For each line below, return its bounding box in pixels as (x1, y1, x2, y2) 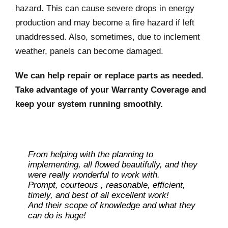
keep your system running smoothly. (15, 99, 163, 109)
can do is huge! (28, 211, 86, 221)
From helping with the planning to (28, 150, 153, 160)
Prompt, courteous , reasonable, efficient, (28, 180, 185, 190)
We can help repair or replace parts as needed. (15, 71, 204, 81)
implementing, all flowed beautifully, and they (28, 160, 197, 170)
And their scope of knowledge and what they (28, 201, 195, 211)
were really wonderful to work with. (28, 170, 160, 180)
